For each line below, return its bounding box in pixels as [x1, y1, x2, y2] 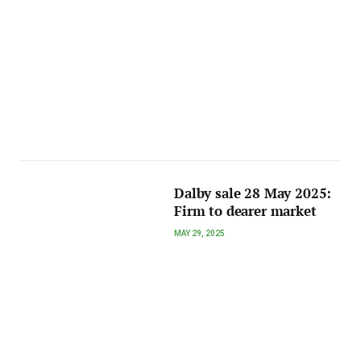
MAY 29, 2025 [174, 229, 226, 239]
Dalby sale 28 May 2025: [174, 185, 332, 203]
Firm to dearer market [174, 202, 317, 221]
